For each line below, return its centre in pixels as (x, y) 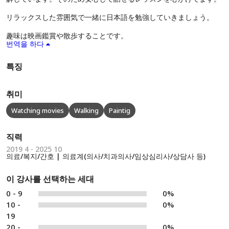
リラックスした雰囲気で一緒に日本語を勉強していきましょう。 (110, 17)
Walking (86, 110)
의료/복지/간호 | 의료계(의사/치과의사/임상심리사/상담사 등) (106, 156)
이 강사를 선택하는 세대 (50, 179)
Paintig (120, 110)
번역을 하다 (25, 44)
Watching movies (38, 110)
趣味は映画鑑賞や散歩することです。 (67, 36)
